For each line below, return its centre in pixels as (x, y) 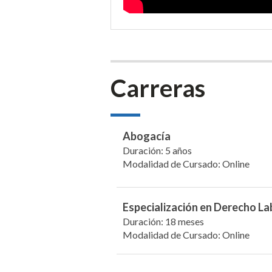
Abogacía (147, 136)
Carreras (158, 88)
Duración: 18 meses (163, 221)
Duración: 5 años (157, 150)
